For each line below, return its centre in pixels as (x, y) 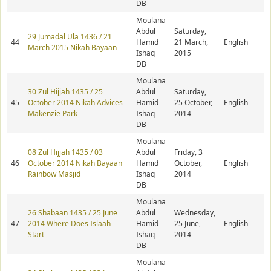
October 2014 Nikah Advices (75, 103)
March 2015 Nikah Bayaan (72, 48)
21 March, (191, 42)
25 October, (193, 103)
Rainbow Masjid (54, 174)
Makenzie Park (53, 114)
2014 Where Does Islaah (69, 224)
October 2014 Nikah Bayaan (75, 163)
